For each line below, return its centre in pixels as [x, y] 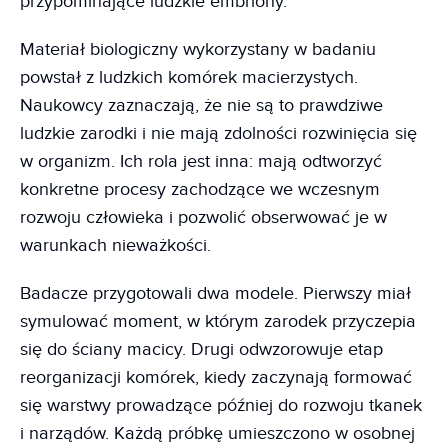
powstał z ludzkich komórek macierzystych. [189, 77]
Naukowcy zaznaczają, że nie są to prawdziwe [201, 105]
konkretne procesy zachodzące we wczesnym [200, 189]
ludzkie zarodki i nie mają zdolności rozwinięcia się [218, 133]
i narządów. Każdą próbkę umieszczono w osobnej [217, 433]
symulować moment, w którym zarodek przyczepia [218, 321]
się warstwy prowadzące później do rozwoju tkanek [221, 405]
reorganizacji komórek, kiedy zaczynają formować [216, 377]
